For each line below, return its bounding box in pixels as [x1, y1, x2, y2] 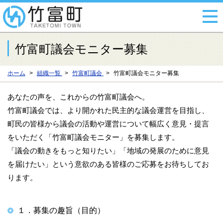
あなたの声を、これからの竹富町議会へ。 [7, 93, 149, 101]
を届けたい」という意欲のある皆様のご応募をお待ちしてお [7, 160, 209, 168]
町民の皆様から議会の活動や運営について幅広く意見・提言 [7, 119, 209, 128]
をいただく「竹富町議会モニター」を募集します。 [7, 133, 179, 141]
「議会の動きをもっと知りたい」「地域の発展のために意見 [7, 146, 209, 155]
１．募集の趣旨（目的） [17, 206, 105, 215]
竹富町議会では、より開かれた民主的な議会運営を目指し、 [7, 106, 209, 114]
